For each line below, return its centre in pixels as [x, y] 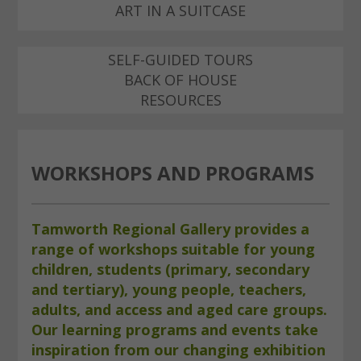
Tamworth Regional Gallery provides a [170, 229]
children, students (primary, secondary [170, 270]
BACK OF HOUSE [180, 79]
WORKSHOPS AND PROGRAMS [172, 173]
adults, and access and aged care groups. [179, 310]
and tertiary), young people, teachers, [168, 290]
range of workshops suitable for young [173, 249]
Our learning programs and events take [174, 330]
